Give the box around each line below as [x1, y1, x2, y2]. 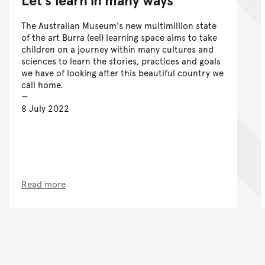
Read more [21, 177, 66, 190]
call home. [21, 78, 63, 91]
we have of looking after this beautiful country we [21, 66, 224, 79]
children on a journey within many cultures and [21, 43, 214, 56]
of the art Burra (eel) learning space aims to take [21, 31, 217, 44]
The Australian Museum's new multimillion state [21, 19, 216, 32]
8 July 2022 [21, 102, 69, 115]
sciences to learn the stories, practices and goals [21, 54, 221, 67]
